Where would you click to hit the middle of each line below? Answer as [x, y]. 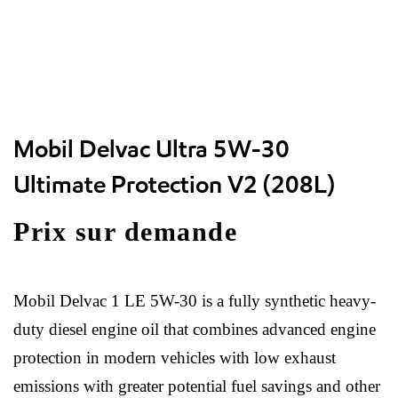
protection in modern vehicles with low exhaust [175, 358]
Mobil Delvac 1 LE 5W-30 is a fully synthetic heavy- [195, 301]
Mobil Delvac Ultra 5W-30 [151, 149]
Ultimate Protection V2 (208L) [174, 184]
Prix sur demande [125, 231]
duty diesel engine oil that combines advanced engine [195, 329]
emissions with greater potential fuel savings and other [197, 386]
